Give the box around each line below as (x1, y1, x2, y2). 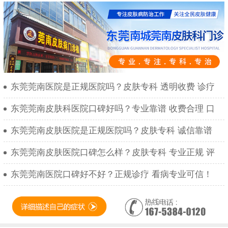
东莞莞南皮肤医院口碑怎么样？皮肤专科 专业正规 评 (11, 148, 215, 158)
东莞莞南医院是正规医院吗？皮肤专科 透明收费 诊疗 (11, 82, 215, 92)
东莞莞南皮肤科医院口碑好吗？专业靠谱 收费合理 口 (11, 104, 215, 114)
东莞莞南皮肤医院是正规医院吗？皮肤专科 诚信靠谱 (11, 126, 212, 136)
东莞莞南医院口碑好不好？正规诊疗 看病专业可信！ (11, 169, 212, 180)
